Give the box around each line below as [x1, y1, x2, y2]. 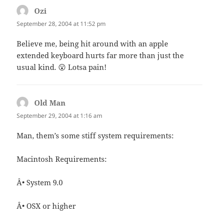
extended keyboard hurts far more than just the [17, 50, 184, 60]
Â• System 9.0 [17, 177, 63, 188]
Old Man [34, 98, 66, 108]
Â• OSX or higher [17, 201, 76, 211]
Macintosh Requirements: [17, 154, 107, 164]
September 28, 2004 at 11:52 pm [17, 19, 106, 28]
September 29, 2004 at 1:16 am [17, 111, 103, 120]
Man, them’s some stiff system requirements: [17, 131, 174, 141]
